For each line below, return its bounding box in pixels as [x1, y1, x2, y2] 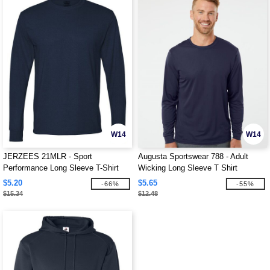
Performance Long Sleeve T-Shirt [3, 163, 119, 172]
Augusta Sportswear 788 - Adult [138, 152, 248, 161]
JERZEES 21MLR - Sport [3, 152, 92, 161]
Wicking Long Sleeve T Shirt [138, 163, 237, 172]
